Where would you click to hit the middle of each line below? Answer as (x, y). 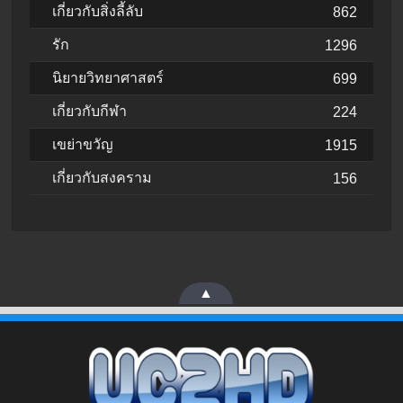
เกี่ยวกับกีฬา (90, 112)
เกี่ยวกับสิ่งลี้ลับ (98, 12)
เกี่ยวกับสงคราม (102, 178)
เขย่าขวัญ (83, 145)
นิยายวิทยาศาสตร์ (108, 78)
